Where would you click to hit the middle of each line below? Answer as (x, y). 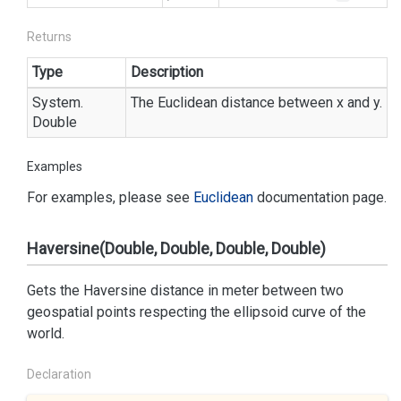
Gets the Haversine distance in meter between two (185, 290)
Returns (49, 37)
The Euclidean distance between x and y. (256, 102)
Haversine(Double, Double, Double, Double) (176, 248)
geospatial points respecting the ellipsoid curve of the (196, 312)
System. (58, 102)
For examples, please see (110, 197)
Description (167, 72)
